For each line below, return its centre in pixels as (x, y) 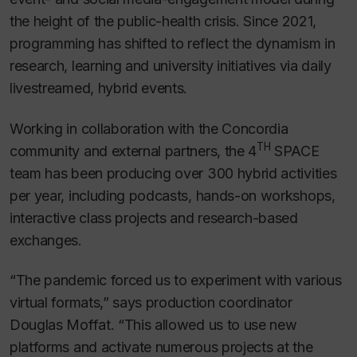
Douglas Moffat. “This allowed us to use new (153, 325)
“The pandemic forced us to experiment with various (176, 280)
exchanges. (46, 240)
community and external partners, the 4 (133, 151)
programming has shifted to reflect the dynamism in (173, 44)
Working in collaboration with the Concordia (149, 128)
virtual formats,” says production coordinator (151, 303)
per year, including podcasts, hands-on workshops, (173, 195)
